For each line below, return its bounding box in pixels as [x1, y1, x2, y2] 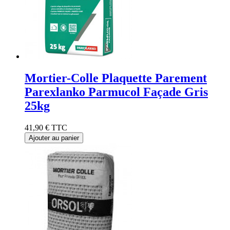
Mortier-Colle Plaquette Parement [25, 71, 207, 85]
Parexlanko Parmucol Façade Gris [25, 85, 208, 99]
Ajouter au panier [29, 134, 79, 142]
